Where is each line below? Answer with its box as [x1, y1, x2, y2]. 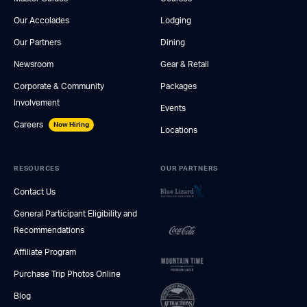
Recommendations [14, 226, 84, 235]
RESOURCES [14, 165, 60, 173]
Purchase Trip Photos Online [14, 270, 121, 279]
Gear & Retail [160, 60, 209, 69]
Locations [160, 126, 197, 135]
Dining [160, 38, 185, 47]
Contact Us [14, 188, 56, 197]
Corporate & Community [14, 82, 104, 91]
